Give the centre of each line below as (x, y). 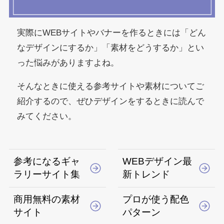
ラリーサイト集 (47, 174)
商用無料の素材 (47, 199)
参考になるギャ (47, 161)
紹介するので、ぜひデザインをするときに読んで (111, 101)
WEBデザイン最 (157, 161)
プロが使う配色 (156, 199)
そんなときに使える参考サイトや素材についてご (111, 86)
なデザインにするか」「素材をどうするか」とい (111, 47)
